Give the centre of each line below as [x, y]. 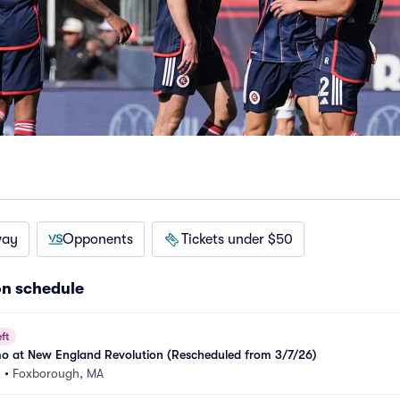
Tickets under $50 [237, 239]
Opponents [98, 239]
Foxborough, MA [58, 373]
